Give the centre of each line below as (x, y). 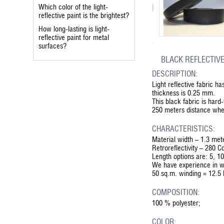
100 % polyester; (176, 203)
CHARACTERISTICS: (184, 129)
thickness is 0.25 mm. (185, 93)
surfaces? (53, 46)
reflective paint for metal (74, 37)
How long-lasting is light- (74, 29)
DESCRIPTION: (175, 74)
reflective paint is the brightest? (84, 15)
